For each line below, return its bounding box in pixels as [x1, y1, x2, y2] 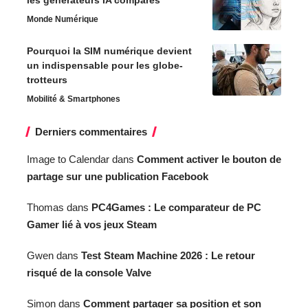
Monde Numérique [27, 14, 98, 25]
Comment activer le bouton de [137, 153, 281, 166]
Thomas [27, 201, 64, 214]
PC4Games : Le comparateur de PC [91, 201, 261, 214]
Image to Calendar [27, 153, 109, 166]
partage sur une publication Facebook [27, 170, 208, 183]
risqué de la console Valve [27, 267, 151, 279]
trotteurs [27, 74, 67, 86]
